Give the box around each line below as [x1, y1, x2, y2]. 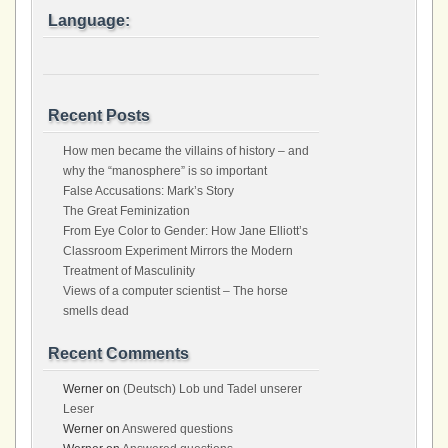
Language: [48, 12, 130, 29]
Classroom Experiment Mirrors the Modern [63, 244, 293, 258]
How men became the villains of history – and [63, 144, 309, 158]
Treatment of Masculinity [63, 264, 195, 278]
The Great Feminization [63, 204, 190, 218]
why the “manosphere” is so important [63, 164, 267, 178]
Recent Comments [48, 345, 189, 362]
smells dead [63, 304, 129, 318]
